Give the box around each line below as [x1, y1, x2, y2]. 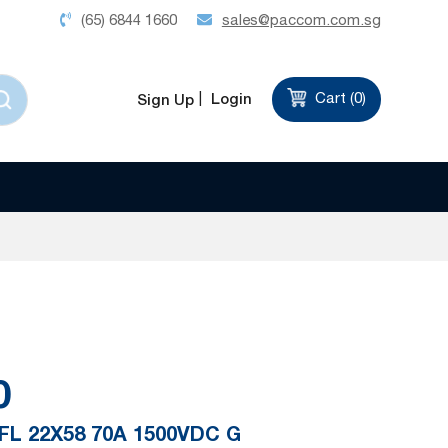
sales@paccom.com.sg [221, 9, 381, 32]
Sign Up [136, 88, 194, 111]
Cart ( [314, 87, 354, 111]
